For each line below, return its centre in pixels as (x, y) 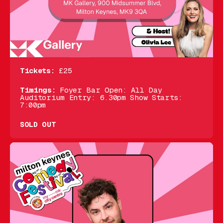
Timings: (38, 90)
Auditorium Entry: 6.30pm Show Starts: (101, 98)
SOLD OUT (38, 124)
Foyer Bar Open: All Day (109, 90)
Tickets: (37, 71)
